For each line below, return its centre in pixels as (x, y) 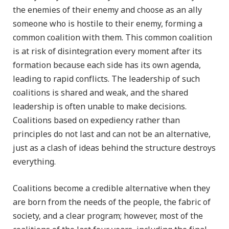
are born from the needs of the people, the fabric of (112, 202)
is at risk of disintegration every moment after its (107, 52)
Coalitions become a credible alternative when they (111, 188)
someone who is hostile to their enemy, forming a (108, 24)
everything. (34, 162)
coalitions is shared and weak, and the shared (100, 93)
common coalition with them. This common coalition (112, 38)
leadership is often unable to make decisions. (100, 107)
